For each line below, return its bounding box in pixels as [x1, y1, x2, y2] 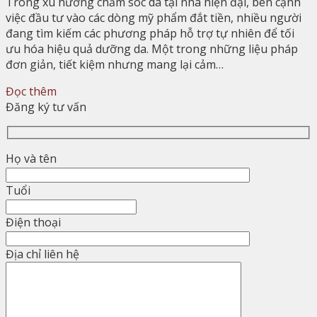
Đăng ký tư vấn [6, 98, 86, 115]
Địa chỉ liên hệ [6, 246, 79, 263]
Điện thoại [6, 214, 61, 231]
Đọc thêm [6, 83, 57, 99]
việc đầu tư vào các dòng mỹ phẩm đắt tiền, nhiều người [6, 9, 301, 25]
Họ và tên [6, 151, 57, 167]
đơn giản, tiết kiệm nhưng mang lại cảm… [6, 56, 224, 72]
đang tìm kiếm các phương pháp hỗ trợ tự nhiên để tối [6, 25, 294, 41]
